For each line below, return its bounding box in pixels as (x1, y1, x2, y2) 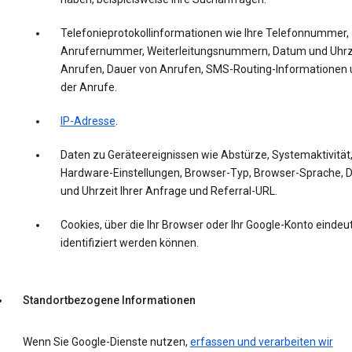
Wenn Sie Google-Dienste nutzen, (22, 335, 190, 349)
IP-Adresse (60, 115, 115, 128)
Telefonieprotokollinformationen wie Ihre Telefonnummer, (60, 27, 349, 40)
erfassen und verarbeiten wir (189, 335, 333, 349)
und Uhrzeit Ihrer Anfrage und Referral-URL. (60, 185, 277, 198)
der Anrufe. (60, 81, 117, 94)
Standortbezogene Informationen (22, 294, 196, 307)
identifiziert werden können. (60, 236, 199, 250)
